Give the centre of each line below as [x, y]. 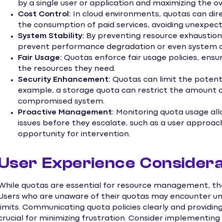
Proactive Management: [66, 112]
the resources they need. [67, 69]
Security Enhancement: [64, 80]
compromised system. [61, 101]
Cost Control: [44, 14]
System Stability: [51, 36]
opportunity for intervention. [74, 134]
